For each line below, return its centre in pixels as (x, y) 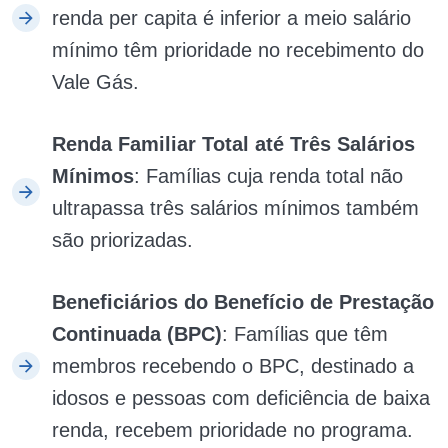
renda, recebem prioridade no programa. (232, 429)
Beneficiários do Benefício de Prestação (243, 301)
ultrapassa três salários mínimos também (235, 207)
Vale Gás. (95, 81)
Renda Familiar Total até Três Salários (233, 143)
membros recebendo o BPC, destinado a (233, 365)
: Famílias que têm (305, 333)
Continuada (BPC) (137, 333)
